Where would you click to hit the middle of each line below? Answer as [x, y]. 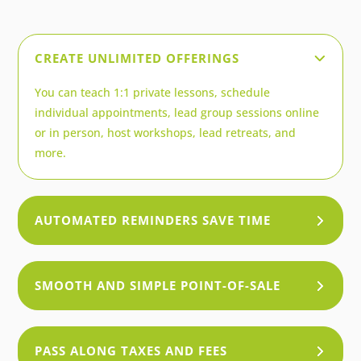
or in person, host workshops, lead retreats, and [166, 132]
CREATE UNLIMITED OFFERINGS [137, 58]
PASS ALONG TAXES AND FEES [131, 350]
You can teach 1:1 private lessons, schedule [153, 92]
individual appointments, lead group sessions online [177, 112]
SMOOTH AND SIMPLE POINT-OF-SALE [158, 285]
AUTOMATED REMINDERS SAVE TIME [153, 220]
